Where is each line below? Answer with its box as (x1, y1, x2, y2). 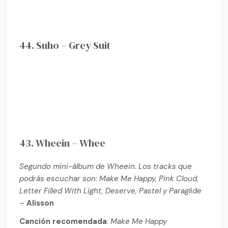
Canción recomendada (19, 216, 107, 226)
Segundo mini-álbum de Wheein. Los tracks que (19, 161, 192, 172)
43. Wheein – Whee (19, 136, 106, 151)
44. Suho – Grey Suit (19, 38, 111, 53)
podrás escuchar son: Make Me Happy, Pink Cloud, (19, 174, 199, 184)
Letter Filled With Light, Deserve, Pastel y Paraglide (19, 186, 202, 196)
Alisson (26, 198, 54, 209)
